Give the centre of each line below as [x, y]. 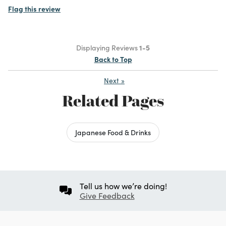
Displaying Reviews [108, 47]
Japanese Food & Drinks [113, 132]
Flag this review [34, 8]
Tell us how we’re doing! [123, 186]
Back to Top [113, 59]
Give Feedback [107, 195]
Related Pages [113, 101]
